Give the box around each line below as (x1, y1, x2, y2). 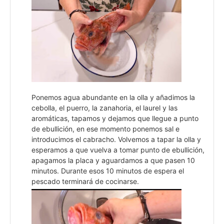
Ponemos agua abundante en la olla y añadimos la (31, 92, 195, 101)
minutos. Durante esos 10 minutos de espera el (31, 166, 184, 175)
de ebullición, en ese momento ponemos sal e (31, 124, 179, 133)
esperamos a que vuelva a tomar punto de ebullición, (31, 145, 204, 154)
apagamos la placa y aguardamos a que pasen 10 (31, 155, 195, 164)
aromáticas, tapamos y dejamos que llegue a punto (31, 113, 198, 122)
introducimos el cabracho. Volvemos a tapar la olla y (31, 134, 201, 143)
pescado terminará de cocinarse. (31, 176, 139, 185)
